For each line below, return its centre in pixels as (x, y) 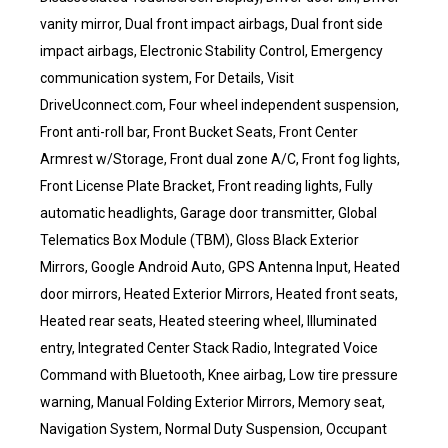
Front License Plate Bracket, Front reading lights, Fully (206, 186)
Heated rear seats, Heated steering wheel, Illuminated (208, 321)
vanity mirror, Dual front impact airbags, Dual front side (211, 24)
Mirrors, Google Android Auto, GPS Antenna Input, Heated (220, 267)
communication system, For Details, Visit (167, 78)
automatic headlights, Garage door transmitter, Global (208, 213)
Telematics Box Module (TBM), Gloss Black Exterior (199, 240)
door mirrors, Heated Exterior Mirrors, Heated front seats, (219, 294)
